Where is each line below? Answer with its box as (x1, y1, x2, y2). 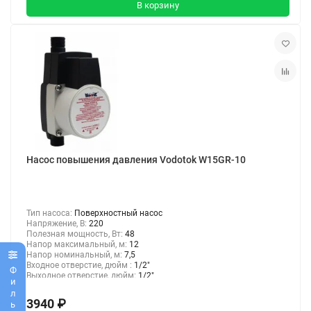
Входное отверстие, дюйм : (26, 260, 134, 271)
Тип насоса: (26, 208, 74, 219)
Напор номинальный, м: (26, 250, 124, 260)
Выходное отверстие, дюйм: (26, 271, 138, 281)
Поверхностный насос (74, 208, 162, 219)
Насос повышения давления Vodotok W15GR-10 (26, 154, 246, 166)
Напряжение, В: (26, 219, 89, 229)
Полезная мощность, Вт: (26, 229, 125, 239)
